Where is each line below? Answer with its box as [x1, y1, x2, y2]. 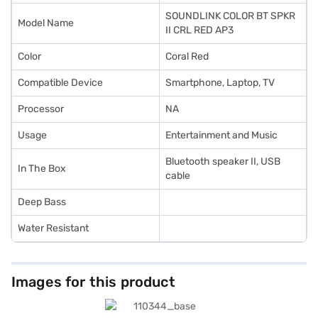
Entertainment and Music [165, 129, 278, 141]
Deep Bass [18, 196, 66, 208]
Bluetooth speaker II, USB [165, 155, 280, 168]
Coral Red [165, 50, 209, 62]
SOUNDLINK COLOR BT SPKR [165, 10, 295, 22]
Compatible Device [18, 77, 103, 89]
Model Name [18, 17, 74, 29]
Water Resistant [18, 222, 89, 234]
